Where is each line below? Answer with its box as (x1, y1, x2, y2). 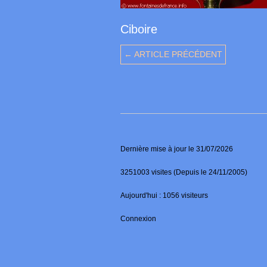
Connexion (120, 215, 156, 223)
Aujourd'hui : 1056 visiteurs (120, 191, 208, 200)
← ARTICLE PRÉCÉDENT (124, 49, 222, 60)
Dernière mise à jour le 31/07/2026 (120, 145, 233, 154)
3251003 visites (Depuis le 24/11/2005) (120, 168, 247, 177)
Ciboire (120, 23, 157, 36)
